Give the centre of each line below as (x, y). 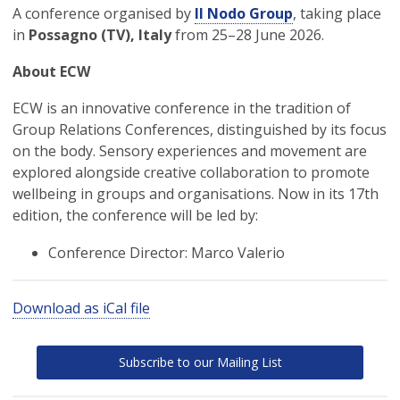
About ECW (51, 71)
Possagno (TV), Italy (102, 35)
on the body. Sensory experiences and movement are (190, 151)
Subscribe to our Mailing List (200, 362)
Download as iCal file (81, 308)
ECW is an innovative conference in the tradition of (182, 108)
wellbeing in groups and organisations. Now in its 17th (196, 194)
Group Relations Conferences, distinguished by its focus (200, 129)
